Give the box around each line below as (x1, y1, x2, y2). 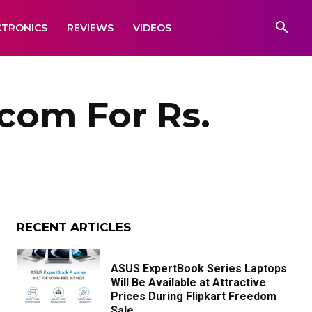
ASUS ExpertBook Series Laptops (111, 262, 287, 275)
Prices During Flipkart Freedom (111, 290, 276, 303)
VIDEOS (133, 22, 171, 34)
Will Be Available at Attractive (111, 276, 266, 289)
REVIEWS (67, 22, 114, 34)
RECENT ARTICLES (17, 220, 131, 234)
